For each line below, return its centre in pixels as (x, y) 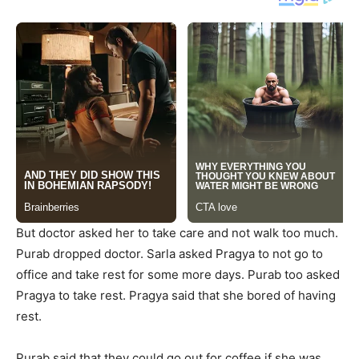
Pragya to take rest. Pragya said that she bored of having (176, 296)
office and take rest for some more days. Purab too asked (178, 275)
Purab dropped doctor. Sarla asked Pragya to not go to (169, 254)
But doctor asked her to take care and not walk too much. (177, 233)
